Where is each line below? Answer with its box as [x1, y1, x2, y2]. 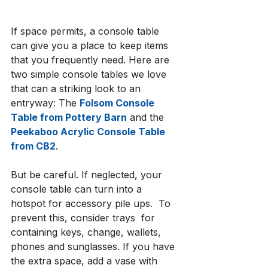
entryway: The [11, 97, 80, 109]
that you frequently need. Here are [11, 54, 172, 66]
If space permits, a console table [11, 25, 162, 38]
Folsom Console [80, 97, 157, 109]
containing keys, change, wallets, [11, 226, 164, 239]
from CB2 [11, 140, 56, 153]
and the [127, 111, 167, 124]
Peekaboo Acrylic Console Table [11, 126, 167, 138]
